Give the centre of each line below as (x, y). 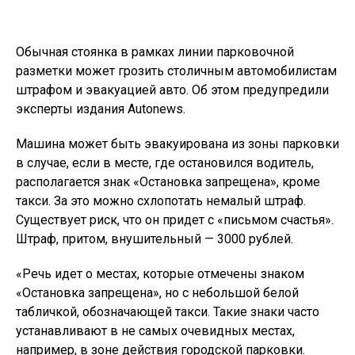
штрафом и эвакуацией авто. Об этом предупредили (172, 90)
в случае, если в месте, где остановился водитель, (165, 163)
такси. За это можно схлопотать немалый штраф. (161, 201)
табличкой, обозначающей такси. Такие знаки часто (168, 312)
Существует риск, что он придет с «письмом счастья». (175, 220)
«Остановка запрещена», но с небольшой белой (157, 293)
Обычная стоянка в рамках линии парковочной (155, 52)
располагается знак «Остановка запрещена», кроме (168, 182)
